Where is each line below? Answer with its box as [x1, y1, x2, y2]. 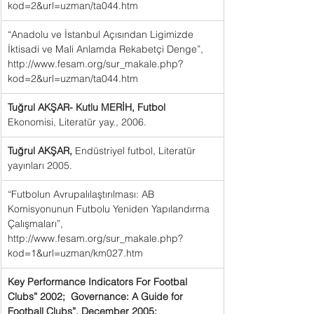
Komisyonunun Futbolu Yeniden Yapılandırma [8, 203, 212, 215]
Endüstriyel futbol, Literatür [75, 144, 198, 157]
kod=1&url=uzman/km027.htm [8, 247, 143, 259]
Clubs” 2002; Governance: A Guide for [8, 290, 186, 303]
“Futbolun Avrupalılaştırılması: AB [8, 188, 157, 200]
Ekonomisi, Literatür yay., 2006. [8, 116, 146, 128]
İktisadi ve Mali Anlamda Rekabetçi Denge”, [8, 43, 206, 55]
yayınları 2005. [8, 159, 72, 172]
